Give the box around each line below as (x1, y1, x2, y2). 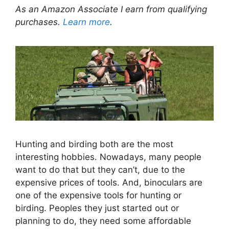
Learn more (63, 17, 110, 27)
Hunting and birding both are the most (15, 139, 173, 149)
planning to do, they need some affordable (15, 215, 191, 226)
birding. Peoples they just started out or (15, 202, 179, 213)
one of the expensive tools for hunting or (15, 190, 181, 200)
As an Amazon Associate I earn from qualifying (15, 4, 207, 14)
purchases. (15, 17, 63, 27)
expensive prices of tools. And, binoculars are (15, 177, 202, 188)
